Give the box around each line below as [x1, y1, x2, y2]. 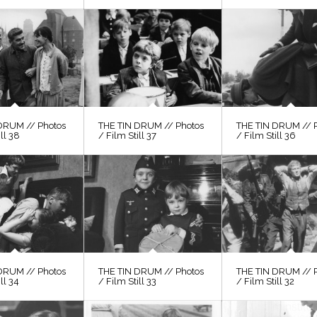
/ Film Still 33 [98, 276, 157, 287]
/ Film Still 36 [236, 130, 296, 142]
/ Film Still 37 [98, 130, 157, 142]
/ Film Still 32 [236, 276, 295, 287]
